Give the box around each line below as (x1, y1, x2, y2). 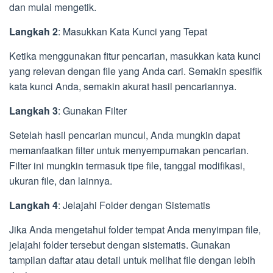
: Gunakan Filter (58, 103, 127, 118)
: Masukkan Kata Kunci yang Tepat (58, 24, 207, 38)
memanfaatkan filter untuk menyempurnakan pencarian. (9, 143, 249, 157)
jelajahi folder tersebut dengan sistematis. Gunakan (9, 237, 230, 252)
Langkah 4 (9, 197, 58, 212)
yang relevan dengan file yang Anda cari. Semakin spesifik (9, 63, 262, 78)
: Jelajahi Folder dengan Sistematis (58, 197, 210, 212)
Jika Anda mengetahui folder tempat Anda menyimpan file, (9, 222, 261, 236)
